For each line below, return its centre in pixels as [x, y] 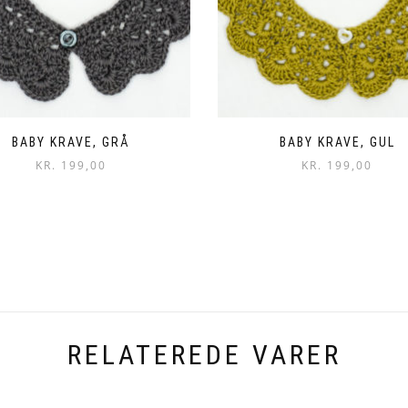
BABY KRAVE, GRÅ [71, 142]
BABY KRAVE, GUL [337, 142]
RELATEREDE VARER [204, 354]
